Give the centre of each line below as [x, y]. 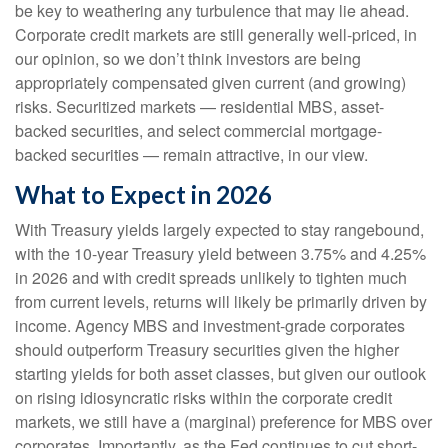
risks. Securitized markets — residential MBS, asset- [199, 107]
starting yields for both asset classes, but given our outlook [220, 374]
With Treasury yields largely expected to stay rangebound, [219, 230]
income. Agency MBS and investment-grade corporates [210, 326]
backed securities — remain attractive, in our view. [191, 155]
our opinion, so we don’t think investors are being [188, 59]
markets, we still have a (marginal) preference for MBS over [223, 422]
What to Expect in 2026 [143, 195]
